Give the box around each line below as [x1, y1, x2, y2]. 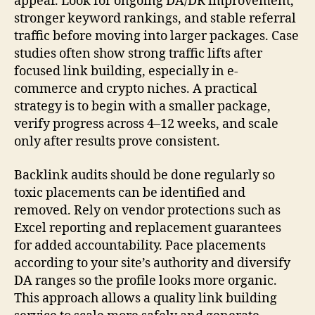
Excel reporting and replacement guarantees [14, 219, 281, 236]
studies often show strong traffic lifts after [14, 46, 262, 63]
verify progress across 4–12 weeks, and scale [14, 116, 278, 133]
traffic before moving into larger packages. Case [14, 28, 299, 45]
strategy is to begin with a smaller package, [14, 98, 271, 115]
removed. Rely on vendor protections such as [14, 202, 281, 219]
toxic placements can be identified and [14, 184, 245, 201]
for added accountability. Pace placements [14, 237, 266, 254]
